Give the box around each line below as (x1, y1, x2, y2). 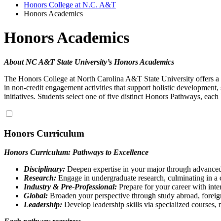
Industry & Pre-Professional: (24, 183, 117, 191)
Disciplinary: (24, 165, 65, 174)
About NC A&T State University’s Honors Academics (4, 57, 174, 66)
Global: (24, 191, 48, 200)
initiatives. (4, 92, 36, 101)
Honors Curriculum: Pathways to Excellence (4, 148, 148, 157)
